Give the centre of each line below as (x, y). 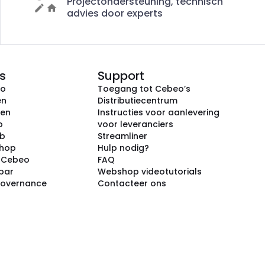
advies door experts (114, 13)
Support (121, 76)
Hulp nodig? (123, 148)
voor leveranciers (135, 124)
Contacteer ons (132, 183)
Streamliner (122, 136)
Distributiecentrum (138, 101)
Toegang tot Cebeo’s (144, 89)
